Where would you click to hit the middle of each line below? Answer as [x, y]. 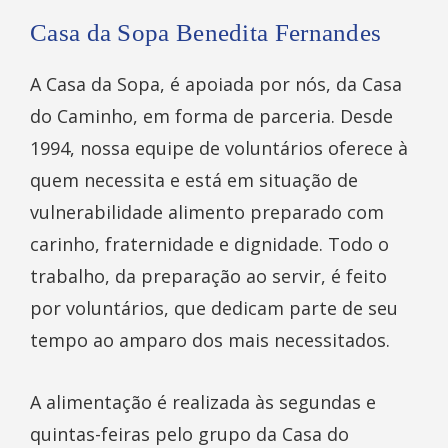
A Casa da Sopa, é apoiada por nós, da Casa [216, 84]
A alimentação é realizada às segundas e [203, 402]
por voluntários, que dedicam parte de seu [214, 308]
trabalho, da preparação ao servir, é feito [208, 276]
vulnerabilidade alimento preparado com [207, 212]
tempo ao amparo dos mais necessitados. [210, 340]
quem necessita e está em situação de [194, 180]
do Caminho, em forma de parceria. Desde [211, 116]
